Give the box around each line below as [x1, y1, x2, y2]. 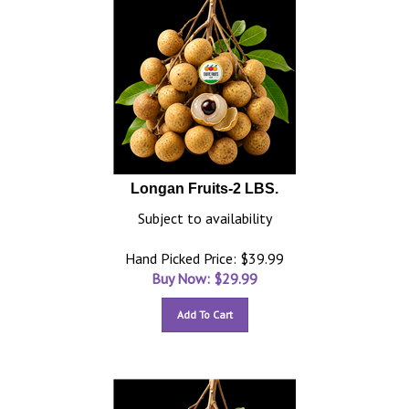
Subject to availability [137, 209, 272, 228]
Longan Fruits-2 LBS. [131, 181, 278, 197]
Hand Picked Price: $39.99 [125, 249, 284, 268]
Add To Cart [176, 308, 233, 322]
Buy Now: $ [152, 269, 222, 288]
